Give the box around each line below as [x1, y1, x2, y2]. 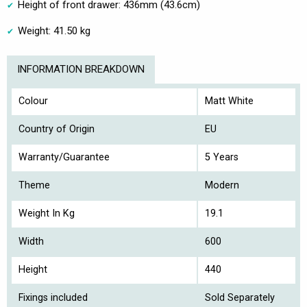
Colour [19, 95, 48, 107]
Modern [205, 180, 239, 191]
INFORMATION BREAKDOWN [17, 63, 145, 75]
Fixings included [19, 292, 88, 304]
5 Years [205, 151, 238, 163]
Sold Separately [205, 292, 275, 304]
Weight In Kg [19, 208, 75, 219]
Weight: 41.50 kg [18, 25, 90, 37]
